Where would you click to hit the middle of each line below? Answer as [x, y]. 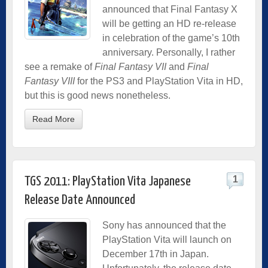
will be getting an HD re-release [169, 23]
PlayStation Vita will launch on [167, 239]
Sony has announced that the [164, 225]
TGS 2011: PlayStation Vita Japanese [108, 181]
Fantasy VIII [50, 81]
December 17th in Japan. [156, 254]
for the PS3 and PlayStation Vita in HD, [159, 81]
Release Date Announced [80, 200]
